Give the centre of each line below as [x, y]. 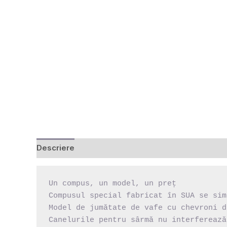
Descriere [55, 148]
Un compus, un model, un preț [112, 183]
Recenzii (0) [107, 148]
